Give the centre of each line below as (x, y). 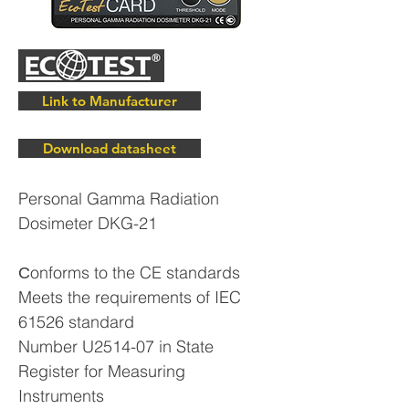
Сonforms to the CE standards (129, 273)
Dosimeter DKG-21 (88, 223)
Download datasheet (110, 148)
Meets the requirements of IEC (130, 297)
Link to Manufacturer (110, 101)
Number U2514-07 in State (116, 346)
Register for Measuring (102, 371)
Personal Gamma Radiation (119, 199)
